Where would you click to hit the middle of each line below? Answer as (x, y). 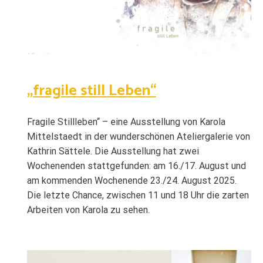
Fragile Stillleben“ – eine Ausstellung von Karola (126, 122)
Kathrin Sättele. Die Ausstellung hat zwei (113, 151)
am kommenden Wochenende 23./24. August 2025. (131, 180)
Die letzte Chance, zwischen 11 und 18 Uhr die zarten (138, 195)
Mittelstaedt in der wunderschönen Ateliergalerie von (138, 136)
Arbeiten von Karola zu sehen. (88, 210)
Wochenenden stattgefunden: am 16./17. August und (136, 166)
